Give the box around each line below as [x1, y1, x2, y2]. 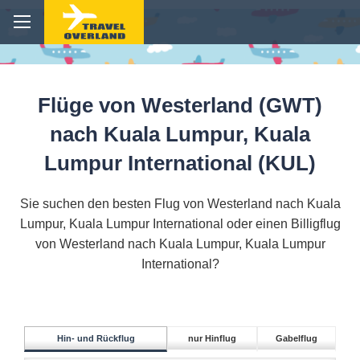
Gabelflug [276, 333, 317, 344]
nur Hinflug [188, 333, 236, 344]
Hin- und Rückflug [56, 333, 135, 344]
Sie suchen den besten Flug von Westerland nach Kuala [19, 197, 341, 211]
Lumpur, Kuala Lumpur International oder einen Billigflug [19, 217, 341, 231]
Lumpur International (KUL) [44, 151, 316, 176]
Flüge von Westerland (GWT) [38, 93, 322, 118]
